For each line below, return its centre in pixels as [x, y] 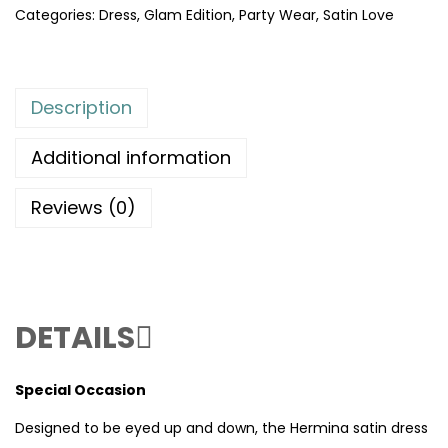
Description [81, 107]
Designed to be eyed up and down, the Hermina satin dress [221, 427]
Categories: [57, 14]
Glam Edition [188, 14]
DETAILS [75, 337]
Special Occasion [80, 389]
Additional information [131, 157]
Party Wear [277, 14]
